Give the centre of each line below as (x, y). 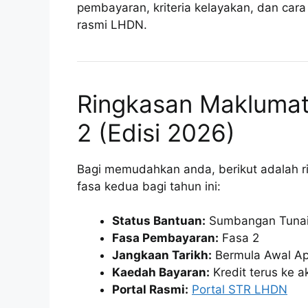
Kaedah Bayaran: (161, 273)
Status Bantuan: (159, 221)
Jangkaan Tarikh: (162, 255)
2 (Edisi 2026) (156, 132)
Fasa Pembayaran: (165, 238)
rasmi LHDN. (112, 24)
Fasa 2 (239, 238)
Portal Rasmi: (150, 290)
